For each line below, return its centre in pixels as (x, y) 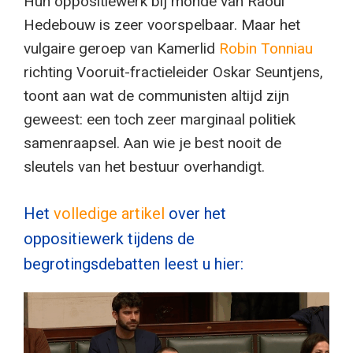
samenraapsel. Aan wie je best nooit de (152, 143)
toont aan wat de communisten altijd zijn (156, 95)
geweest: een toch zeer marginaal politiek (160, 119)
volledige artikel (111, 214)
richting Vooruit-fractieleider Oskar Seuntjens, (173, 72)
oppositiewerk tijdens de (109, 239)
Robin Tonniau (266, 48)
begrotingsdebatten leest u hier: (134, 264)
